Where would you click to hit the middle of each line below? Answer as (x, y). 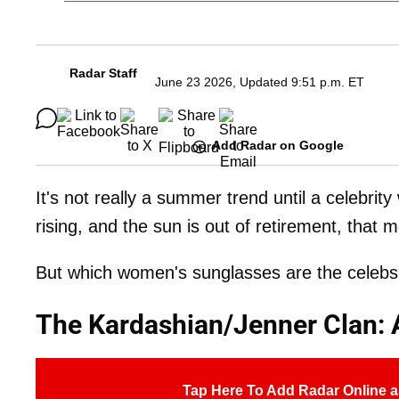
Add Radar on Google (278, 146)
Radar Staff (103, 73)
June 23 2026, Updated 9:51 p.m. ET (260, 82)
